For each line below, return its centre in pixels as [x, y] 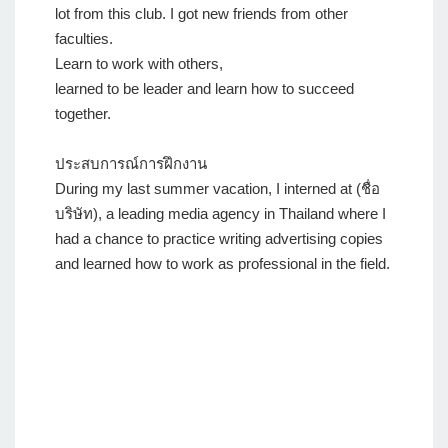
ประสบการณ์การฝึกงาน [131, 163]
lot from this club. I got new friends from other [201, 13]
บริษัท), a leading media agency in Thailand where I [220, 213]
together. [83, 113]
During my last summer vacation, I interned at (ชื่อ [217, 188]
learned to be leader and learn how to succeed [204, 88]
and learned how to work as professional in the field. [222, 263]
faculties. [84, 38]
